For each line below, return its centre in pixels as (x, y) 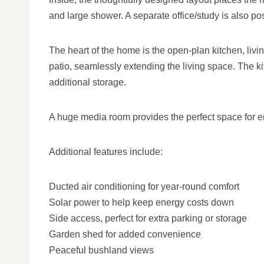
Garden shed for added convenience (125, 234)
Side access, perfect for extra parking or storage (148, 218)
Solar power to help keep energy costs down (141, 202)
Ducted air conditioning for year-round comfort (144, 187)
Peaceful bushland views (101, 250)
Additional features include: (106, 152)
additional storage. (88, 82)
